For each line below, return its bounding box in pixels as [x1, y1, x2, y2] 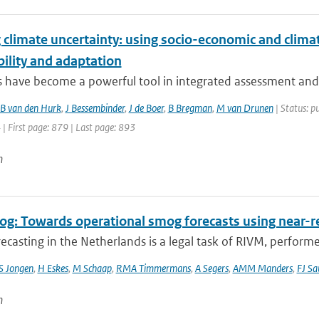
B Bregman [167, 101, 212, 115]
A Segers [194, 261, 229, 275]
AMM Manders [232, 261, 293, 275]
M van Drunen [216, 101, 273, 115]
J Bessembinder [65, 101, 125, 115]
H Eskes [37, 261, 68, 275]
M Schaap [72, 261, 112, 275]
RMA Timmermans [115, 261, 191, 275]
